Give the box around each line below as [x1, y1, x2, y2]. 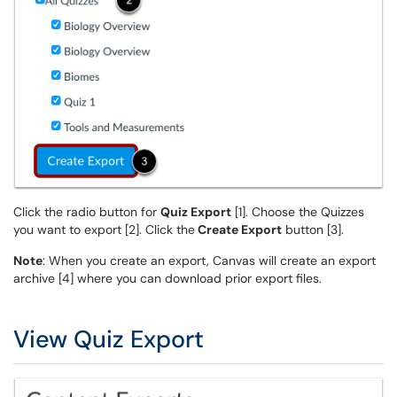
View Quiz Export [13, 323, 204, 354]
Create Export [195, 221, 282, 237]
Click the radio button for [13, 203, 160, 220]
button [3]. [282, 221, 344, 237]
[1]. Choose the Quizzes [231, 203, 364, 220]
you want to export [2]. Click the [13, 221, 195, 237]
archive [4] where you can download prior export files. [13, 269, 322, 286]
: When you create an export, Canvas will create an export [43, 252, 376, 269]
